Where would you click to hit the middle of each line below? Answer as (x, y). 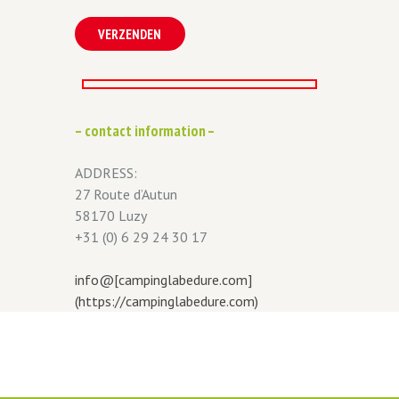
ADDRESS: (106, 172)
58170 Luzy (111, 215)
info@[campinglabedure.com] (163, 279)
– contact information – (145, 130)
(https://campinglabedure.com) (167, 301)
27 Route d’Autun (126, 194)
